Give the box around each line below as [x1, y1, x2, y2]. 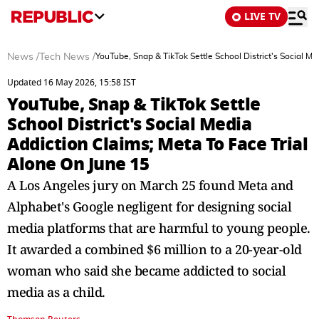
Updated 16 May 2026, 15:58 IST [7, 76, 136, 89]
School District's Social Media [7, 111, 251, 137]
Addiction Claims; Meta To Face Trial [7, 131, 308, 157]
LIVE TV [244, 9, 281, 24]
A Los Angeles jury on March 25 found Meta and [7, 177, 293, 194]
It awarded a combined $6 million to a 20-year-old [7, 241, 302, 258]
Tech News [39, 52, 90, 62]
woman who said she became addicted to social [7, 262, 286, 279]
